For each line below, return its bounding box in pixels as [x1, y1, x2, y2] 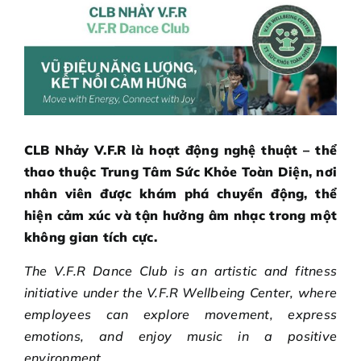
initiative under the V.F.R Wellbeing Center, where [24, 284, 337, 301]
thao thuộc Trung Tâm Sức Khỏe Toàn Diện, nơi [24, 164, 337, 180]
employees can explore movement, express [24, 306, 337, 323]
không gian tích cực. [24, 229, 157, 246]
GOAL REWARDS [17, 6, 112, 21]
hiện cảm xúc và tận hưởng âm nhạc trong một [24, 207, 337, 224]
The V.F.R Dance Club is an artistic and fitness [24, 263, 337, 280]
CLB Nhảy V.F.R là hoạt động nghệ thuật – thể [24, 142, 337, 159]
